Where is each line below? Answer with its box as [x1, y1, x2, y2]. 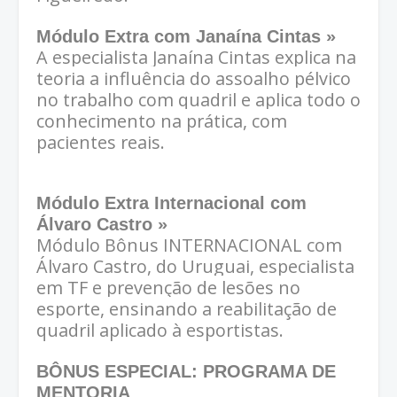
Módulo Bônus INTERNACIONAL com [36, 233, 342, 258]
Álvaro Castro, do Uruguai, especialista [36, 254, 354, 279]
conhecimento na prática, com [36, 109, 287, 134]
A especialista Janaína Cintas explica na [36, 45, 356, 70]
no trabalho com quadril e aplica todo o [36, 88, 361, 113]
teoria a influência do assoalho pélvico [36, 66, 351, 91]
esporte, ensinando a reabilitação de [36, 297, 337, 322]
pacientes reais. [36, 130, 165, 155]
